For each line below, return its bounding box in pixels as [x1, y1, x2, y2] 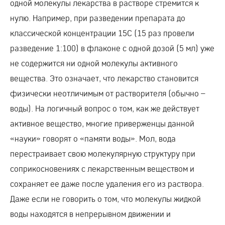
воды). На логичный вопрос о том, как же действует [10, 103, 199, 114]
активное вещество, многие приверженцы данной [10, 118, 194, 129]
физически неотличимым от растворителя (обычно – [10, 88, 205, 99]
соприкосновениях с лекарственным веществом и [10, 163, 194, 174]
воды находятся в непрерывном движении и [10, 208, 171, 219]
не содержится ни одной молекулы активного [10, 58, 178, 69]
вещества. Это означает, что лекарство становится [10, 73, 198, 84]
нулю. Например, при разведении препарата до [10, 13, 185, 24]
